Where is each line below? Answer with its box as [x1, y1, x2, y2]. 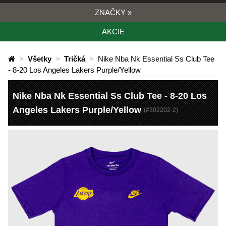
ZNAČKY [94, 8, 128, 17]
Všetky [28, 54, 51, 63]
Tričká [64, 54, 85, 63]
